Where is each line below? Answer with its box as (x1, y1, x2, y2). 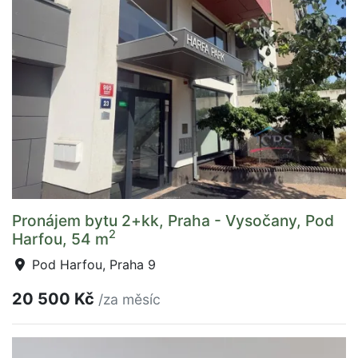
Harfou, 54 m (12, 229, 109, 249)
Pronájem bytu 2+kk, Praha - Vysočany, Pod (12, 210, 334, 230)
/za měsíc (98, 290, 161, 308)
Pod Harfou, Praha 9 (28, 256, 156, 272)
